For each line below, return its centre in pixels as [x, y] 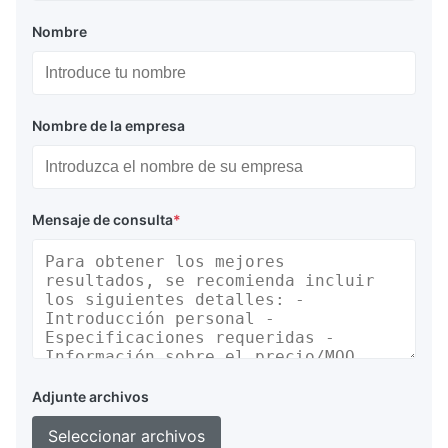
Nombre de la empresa [108, 126]
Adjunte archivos [90, 397]
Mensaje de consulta [102, 220]
